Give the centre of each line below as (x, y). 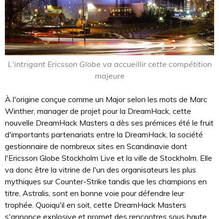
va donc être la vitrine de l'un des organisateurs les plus (100, 170)
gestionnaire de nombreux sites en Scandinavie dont (96, 146)
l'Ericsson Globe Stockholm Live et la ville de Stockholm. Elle (109, 158)
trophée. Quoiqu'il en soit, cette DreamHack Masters (96, 205)
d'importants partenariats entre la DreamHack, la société (104, 135)
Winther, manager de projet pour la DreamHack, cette (98, 111)
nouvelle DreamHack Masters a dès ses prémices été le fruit (109, 123)
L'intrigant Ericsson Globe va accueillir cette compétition (109, 64)
